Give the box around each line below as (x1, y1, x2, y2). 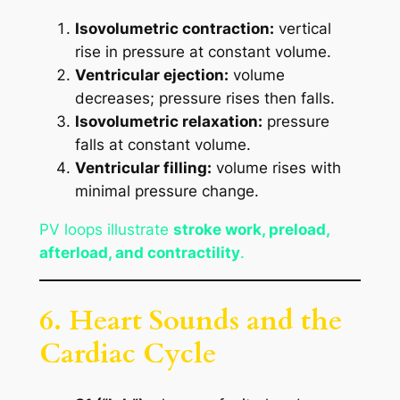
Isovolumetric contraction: (74, 20, 274, 38)
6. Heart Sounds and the (38, 301, 342, 339)
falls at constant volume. (74, 136, 251, 154)
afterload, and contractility (38, 244, 240, 262)
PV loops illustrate (38, 221, 173, 239)
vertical (273, 20, 331, 38)
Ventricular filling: (74, 159, 212, 178)
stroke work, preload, (172, 221, 329, 239)
